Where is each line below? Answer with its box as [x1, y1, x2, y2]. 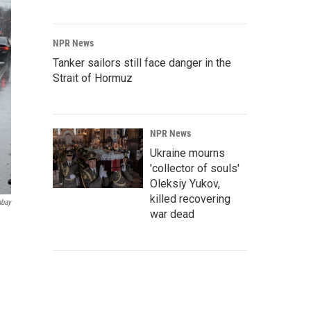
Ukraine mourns [150, 146, 225, 160]
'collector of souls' [150, 162, 239, 175]
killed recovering [150, 192, 230, 205]
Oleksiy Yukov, [150, 177, 220, 190]
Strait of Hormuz [53, 72, 133, 85]
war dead [150, 208, 194, 221]
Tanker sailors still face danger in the [53, 56, 231, 69]
